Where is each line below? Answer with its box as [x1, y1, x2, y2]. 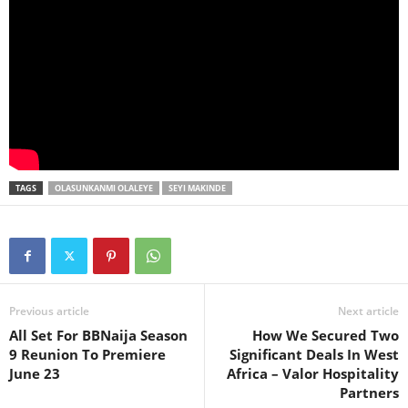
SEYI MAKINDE [168, 182, 226, 195]
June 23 [9, 364, 60, 383]
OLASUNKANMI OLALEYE [55, 182, 153, 195]
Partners [340, 383, 399, 403]
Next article [338, 303, 399, 320]
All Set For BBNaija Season [9, 326, 188, 345]
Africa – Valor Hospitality [227, 364, 399, 383]
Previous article [9, 303, 89, 320]
